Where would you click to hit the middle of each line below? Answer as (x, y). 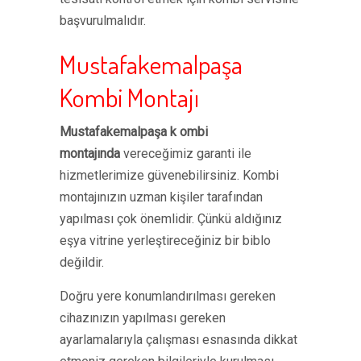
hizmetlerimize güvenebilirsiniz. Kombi (169, 175)
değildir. (82, 262)
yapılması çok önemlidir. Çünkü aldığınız (171, 219)
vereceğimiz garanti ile (186, 154)
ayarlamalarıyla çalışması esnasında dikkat (178, 340)
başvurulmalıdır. (103, 21)
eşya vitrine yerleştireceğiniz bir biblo (165, 241)
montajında (90, 154)
